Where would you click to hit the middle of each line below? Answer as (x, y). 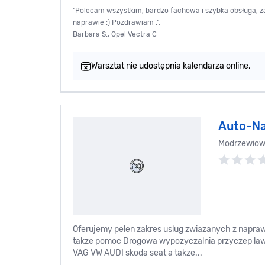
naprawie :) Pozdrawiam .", (117, 23)
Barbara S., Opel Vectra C (115, 35)
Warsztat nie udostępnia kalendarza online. (171, 66)
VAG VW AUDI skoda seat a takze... (138, 253)
